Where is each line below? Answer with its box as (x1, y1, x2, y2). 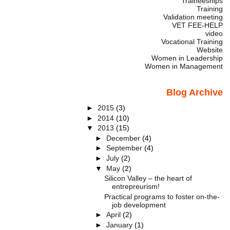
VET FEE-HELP (171, 21, 223, 30)
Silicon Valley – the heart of (104, 174, 193, 183)
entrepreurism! (112, 182, 160, 191)
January (106, 220, 135, 229)
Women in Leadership (151, 54, 223, 63)
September (106, 144, 144, 152)
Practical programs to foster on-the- (104, 192, 220, 201)
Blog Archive (166, 87, 223, 98)
